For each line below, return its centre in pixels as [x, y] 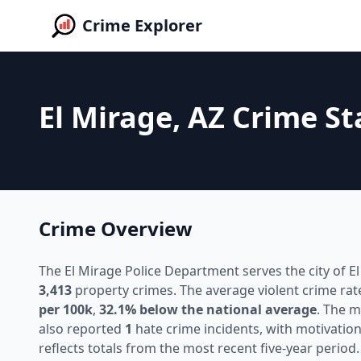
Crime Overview [116, 228]
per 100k [66, 309]
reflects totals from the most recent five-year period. [199, 348]
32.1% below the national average [208, 309]
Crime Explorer [142, 25]
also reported [82, 329]
